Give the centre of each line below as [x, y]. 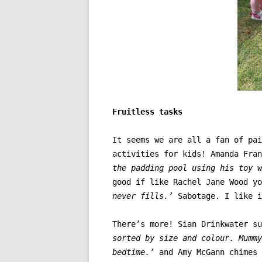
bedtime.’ [136, 252]
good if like [143, 182]
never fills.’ [143, 196]
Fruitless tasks [147, 112]
